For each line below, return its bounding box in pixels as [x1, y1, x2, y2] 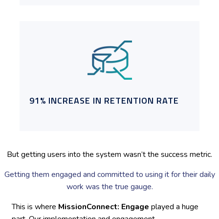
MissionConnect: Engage [58, 201, 149, 213]
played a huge [149, 201, 198, 213]
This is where [12, 201, 58, 213]
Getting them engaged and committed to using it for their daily [4, 169, 215, 180]
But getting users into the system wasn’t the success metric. [7, 149, 212, 160]
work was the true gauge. [66, 181, 153, 193]
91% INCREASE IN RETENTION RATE [29, 94, 179, 108]
